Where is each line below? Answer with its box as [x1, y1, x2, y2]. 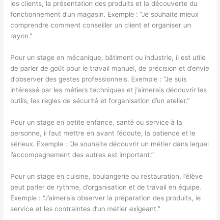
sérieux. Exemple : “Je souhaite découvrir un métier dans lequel [10, 139, 209, 148]
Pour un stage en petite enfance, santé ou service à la [10, 118, 183, 126]
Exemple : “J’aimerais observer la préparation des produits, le [10, 193, 201, 202]
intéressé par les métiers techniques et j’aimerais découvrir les [10, 85, 207, 94]
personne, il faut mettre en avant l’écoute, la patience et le [10, 129, 196, 137]
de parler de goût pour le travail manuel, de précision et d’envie [10, 64, 210, 72]
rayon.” [10, 31, 33, 40]
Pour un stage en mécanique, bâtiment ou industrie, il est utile [10, 53, 206, 61]
